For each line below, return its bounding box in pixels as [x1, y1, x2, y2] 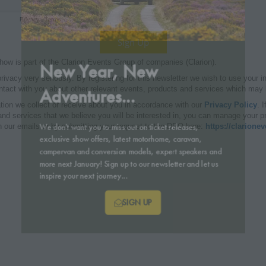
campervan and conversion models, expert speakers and [24, 160, 236, 172]
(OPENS [132, 226, 164, 237]
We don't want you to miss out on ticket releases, [24, 132, 209, 144]
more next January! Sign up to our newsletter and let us [24, 175, 232, 186]
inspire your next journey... [24, 189, 127, 201]
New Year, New [24, 60, 162, 87]
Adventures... [24, 89, 135, 116]
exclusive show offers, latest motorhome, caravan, [24, 147, 213, 158]
